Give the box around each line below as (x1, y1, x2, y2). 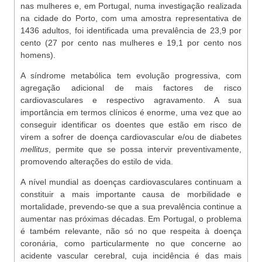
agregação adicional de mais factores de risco (20, 83, 242, 92)
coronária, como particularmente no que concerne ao (20, 239, 242, 248)
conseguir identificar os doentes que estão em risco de (20, 120, 242, 129)
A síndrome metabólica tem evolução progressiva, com (20, 71, 242, 80)
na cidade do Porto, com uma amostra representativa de (20, 13, 242, 23)
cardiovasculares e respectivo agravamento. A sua (20, 95, 242, 105)
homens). (20, 50, 56, 60)
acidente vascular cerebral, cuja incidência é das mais (20, 251, 242, 260)
